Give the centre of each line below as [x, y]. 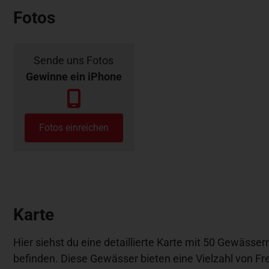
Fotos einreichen [74, 127]
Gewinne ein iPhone [74, 76]
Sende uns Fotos [74, 60]
